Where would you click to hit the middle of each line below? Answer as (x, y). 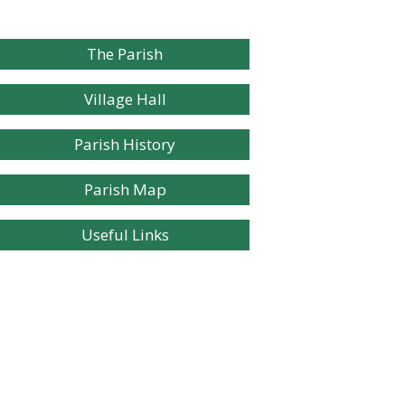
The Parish (125, 54)
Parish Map (125, 189)
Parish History (125, 144)
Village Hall (125, 99)
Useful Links (125, 235)
